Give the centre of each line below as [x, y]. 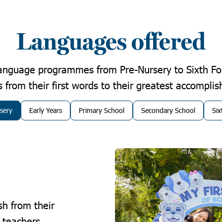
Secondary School [168, 110]
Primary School [102, 110]
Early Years [46, 110]
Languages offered [111, 42]
